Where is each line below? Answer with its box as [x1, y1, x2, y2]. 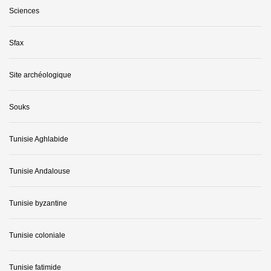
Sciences [9, 7, 39, 16]
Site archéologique [9, 71, 71, 80]
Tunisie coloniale [9, 231, 65, 240]
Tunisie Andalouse [9, 167, 70, 176]
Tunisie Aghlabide [9, 135, 68, 144]
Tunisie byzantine [9, 199, 67, 208]
